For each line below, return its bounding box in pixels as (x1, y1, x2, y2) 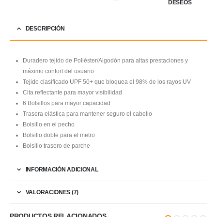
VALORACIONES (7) (25, 188, 78, 196)
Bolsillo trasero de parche (23, 142, 91, 149)
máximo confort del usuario (23, 67, 94, 75)
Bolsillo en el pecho (23, 121, 75, 128)
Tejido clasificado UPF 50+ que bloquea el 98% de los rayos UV (23, 78, 191, 85)
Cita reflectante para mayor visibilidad (23, 89, 123, 96)
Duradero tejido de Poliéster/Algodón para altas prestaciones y (23, 57, 188, 64)
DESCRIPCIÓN (25, 25, 65, 32)
